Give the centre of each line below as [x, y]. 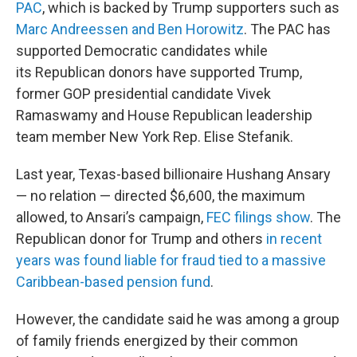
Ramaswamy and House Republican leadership [164, 115]
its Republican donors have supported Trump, [159, 72]
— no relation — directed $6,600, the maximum [161, 196]
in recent [294, 239]
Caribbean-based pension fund [113, 282]
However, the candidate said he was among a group [178, 319]
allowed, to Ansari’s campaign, [111, 217]
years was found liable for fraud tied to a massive [171, 260]
